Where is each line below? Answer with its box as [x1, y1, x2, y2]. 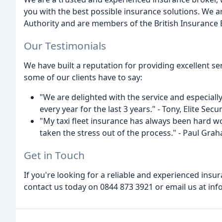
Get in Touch [24, 148, 85, 162]
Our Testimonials [24, 39, 106, 53]
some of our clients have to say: [24, 72, 142, 83]
